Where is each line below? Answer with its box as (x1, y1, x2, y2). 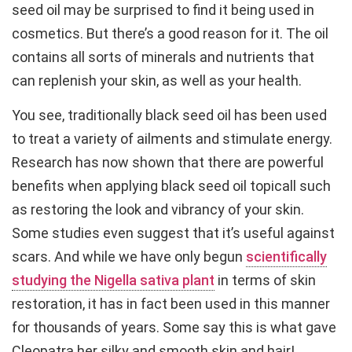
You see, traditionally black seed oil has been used (12, 107, 327, 124)
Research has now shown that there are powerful (12, 154, 324, 171)
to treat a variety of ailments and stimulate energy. (12, 130, 332, 148)
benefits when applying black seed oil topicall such (12, 178, 331, 195)
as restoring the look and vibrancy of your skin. (12, 201, 304, 218)
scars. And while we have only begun (12, 248, 246, 266)
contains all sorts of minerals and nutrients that (12, 48, 314, 65)
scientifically (246, 248, 327, 266)
